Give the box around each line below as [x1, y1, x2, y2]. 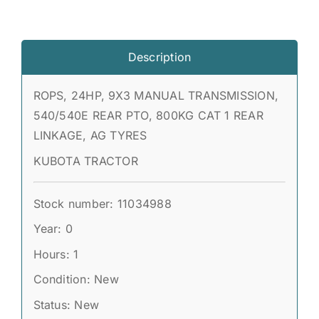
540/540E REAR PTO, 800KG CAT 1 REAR [33, 108, 263, 123]
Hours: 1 [33, 246, 79, 261]
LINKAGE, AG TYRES [33, 128, 147, 143]
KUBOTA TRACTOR [33, 153, 138, 168]
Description [127, 49, 192, 64]
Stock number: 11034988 [33, 196, 172, 211]
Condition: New [33, 272, 119, 287]
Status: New [33, 297, 100, 312]
